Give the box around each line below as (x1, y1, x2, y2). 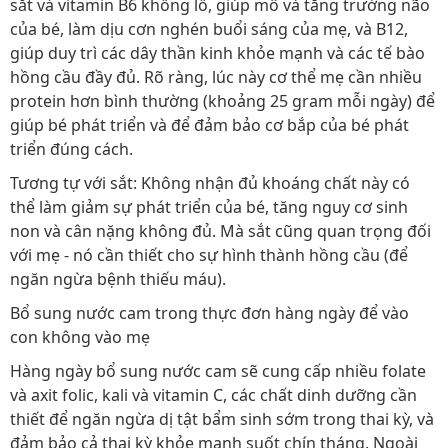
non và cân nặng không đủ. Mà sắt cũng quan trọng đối (10, 220, 431, 243)
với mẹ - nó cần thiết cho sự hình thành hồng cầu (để (10, 244, 408, 267)
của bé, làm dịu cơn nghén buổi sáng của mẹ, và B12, (10, 18, 408, 41)
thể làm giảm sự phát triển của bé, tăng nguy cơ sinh (10, 196, 408, 219)
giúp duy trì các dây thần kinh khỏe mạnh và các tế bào (10, 42, 425, 65)
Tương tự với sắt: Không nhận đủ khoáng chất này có (10, 172, 410, 195)
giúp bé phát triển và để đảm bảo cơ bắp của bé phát (10, 114, 409, 137)
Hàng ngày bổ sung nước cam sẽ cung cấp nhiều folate (10, 360, 426, 383)
